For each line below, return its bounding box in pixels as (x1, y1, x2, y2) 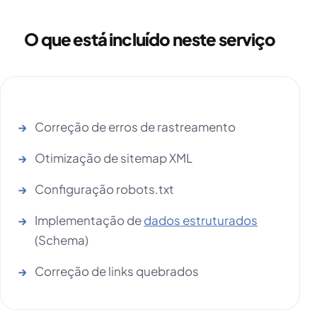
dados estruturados (144, 212, 258, 229)
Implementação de (35, 212, 144, 229)
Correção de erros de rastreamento (35, 119, 236, 135)
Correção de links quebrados (35, 263, 199, 279)
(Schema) (35, 232, 88, 248)
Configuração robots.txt (35, 181, 174, 197)
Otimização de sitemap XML (35, 150, 192, 166)
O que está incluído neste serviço (24, 28, 276, 50)
